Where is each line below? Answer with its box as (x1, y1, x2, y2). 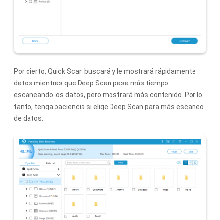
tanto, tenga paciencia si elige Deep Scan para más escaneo (14, 103, 204, 111)
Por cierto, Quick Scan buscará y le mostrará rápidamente (14, 67, 196, 76)
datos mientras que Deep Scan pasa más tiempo (14, 79, 168, 87)
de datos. (14, 114, 43, 123)
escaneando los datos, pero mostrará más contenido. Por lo (14, 91, 202, 99)
